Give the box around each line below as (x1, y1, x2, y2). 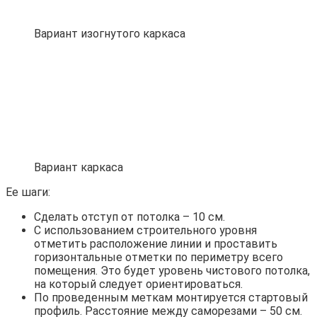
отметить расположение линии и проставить (34, 236, 277, 250)
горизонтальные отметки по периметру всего (34, 250, 283, 264)
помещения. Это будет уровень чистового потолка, (34, 263, 310, 277)
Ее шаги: (6, 185, 50, 199)
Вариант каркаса (34, 160, 123, 174)
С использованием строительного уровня (34, 223, 257, 237)
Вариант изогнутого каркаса (34, 26, 185, 40)
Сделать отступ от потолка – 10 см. (34, 209, 225, 224)
